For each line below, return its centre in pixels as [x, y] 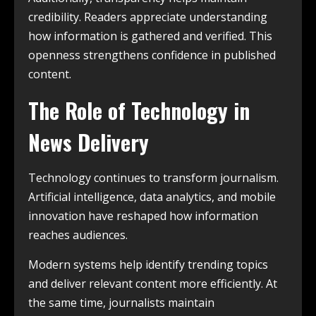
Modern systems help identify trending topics [148, 265]
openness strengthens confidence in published [152, 55]
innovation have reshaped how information [143, 216]
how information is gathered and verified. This [150, 36]
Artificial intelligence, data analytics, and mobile [152, 197]
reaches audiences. [78, 235]
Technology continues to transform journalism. [153, 178]
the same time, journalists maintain [121, 303]
